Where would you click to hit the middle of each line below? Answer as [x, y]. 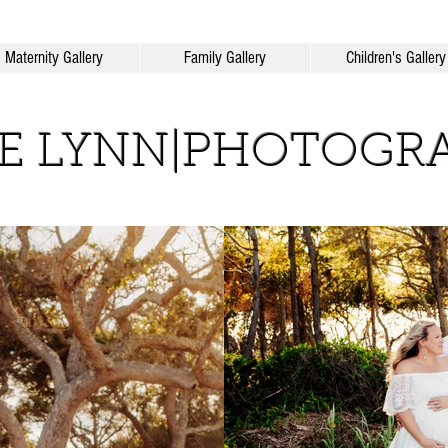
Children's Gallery [395, 57]
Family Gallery [224, 57]
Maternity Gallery [53, 57]
